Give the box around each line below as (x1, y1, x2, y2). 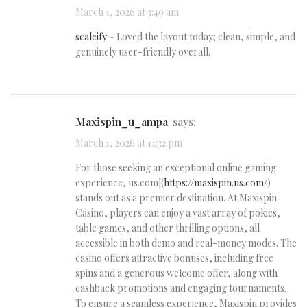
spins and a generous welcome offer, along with (75, 267, 278, 280)
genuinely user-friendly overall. (75, 45, 210, 59)
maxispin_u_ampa (86, 114, 168, 130)
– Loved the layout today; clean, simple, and (107, 30, 295, 44)
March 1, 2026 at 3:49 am (75, 5, 179, 19)
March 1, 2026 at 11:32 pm (75, 136, 182, 150)
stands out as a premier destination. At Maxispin (75, 191, 277, 205)
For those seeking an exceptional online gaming (75, 161, 276, 175)
